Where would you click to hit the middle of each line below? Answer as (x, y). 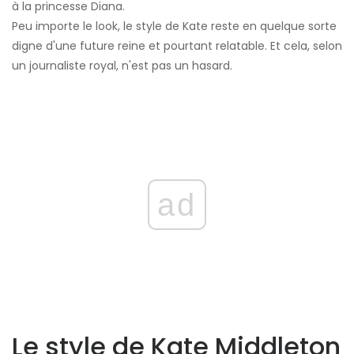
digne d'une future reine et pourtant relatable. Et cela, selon (177, 46)
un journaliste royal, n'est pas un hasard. (122, 66)
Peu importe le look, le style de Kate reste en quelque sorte (174, 26)
